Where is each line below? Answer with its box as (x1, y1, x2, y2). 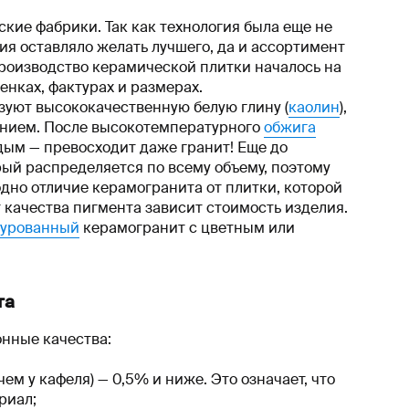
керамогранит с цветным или (79, 217, 295, 237)
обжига (264, 117, 316, 137)
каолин (288, 97, 340, 117)
